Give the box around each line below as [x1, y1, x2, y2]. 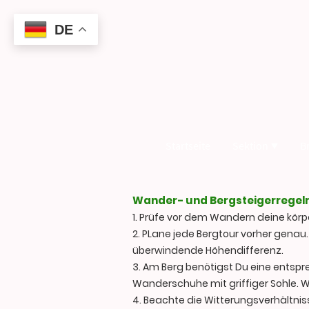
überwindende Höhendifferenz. [132, 243, 286, 258]
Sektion [232, 139, 268, 153]
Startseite [166, 139, 210, 153]
